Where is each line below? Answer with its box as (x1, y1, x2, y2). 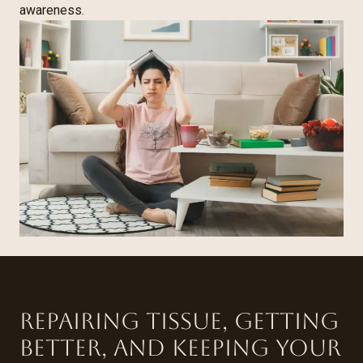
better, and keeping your (19, 334, 341, 361)
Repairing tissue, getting (19, 307, 339, 334)
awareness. (19, 2, 84, 18)
